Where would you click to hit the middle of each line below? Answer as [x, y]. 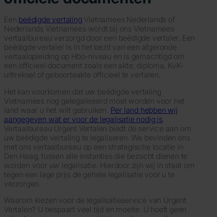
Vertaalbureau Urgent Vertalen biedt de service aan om [98, 128]
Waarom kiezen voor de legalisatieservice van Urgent [95, 201]
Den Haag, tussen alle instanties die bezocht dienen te [96, 156]
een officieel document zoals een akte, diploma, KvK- [94, 65]
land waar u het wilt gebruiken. [57, 110]
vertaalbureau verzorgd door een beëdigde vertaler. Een [100, 38]
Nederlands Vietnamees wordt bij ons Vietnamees [89, 29]
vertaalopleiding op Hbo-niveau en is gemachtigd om [94, 56]
